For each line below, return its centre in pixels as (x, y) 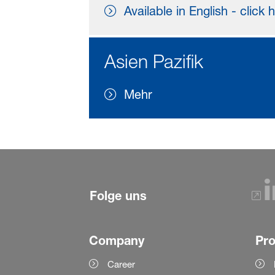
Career (121, 265)
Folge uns (118, 196)
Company (116, 241)
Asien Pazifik (153, 61)
